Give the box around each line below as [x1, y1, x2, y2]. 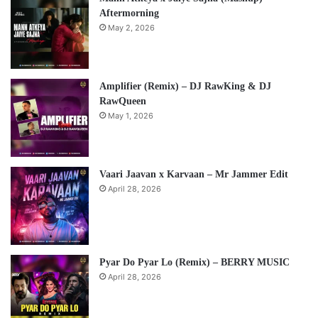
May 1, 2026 [108, 110, 153, 121]
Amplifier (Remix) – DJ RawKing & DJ [99, 80, 271, 92]
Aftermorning [99, 7, 159, 18]
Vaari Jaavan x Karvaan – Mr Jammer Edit [99, 168, 288, 180]
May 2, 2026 [108, 22, 155, 33]
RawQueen [99, 95, 146, 106]
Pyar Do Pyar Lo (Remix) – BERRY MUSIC [99, 256, 290, 268]
